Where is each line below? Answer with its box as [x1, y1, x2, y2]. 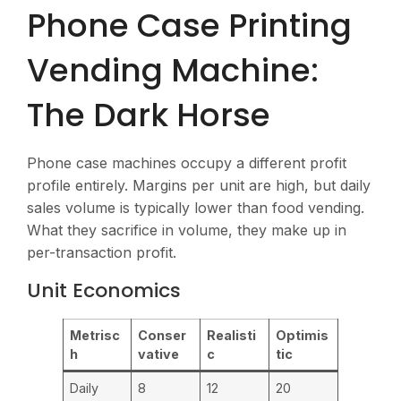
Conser [138, 327, 187, 343]
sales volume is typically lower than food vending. [27, 199, 364, 218]
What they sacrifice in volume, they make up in [27, 221, 346, 240]
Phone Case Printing [27, 3, 352, 49]
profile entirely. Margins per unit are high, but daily [27, 176, 371, 195]
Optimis [276, 327, 329, 343]
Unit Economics [27, 276, 181, 304]
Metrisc [70, 327, 121, 343]
